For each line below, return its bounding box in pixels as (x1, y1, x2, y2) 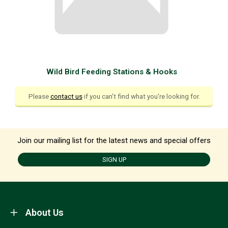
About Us (25, 207, 64, 218)
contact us (50, 92, 82, 100)
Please (28, 92, 50, 100)
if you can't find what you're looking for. (82, 92, 200, 100)
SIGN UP (102, 156, 126, 163)
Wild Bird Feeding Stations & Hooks (46, 67, 177, 76)
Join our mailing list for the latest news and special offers (17, 136, 211, 145)
